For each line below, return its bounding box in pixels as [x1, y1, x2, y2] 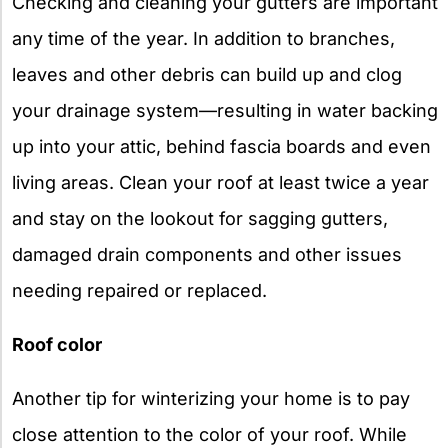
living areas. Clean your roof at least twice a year [12, 171, 429, 193]
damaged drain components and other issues [12, 243, 402, 265]
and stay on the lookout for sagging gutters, [12, 207, 388, 229]
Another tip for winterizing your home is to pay [12, 387, 410, 409]
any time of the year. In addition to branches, [12, 27, 395, 49]
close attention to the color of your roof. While [12, 423, 407, 445]
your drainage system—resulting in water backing [12, 99, 438, 121]
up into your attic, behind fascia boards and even [12, 135, 431, 157]
